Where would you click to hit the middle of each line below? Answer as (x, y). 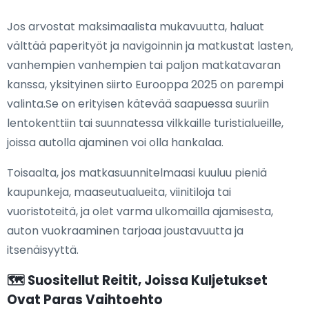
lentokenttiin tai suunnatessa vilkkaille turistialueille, (145, 123)
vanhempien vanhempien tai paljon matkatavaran (144, 65)
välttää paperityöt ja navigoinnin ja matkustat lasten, (150, 46)
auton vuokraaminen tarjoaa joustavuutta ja (125, 230)
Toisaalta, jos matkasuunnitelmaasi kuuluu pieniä (137, 172)
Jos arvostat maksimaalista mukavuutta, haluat (136, 26)
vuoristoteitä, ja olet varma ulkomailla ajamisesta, (140, 211)
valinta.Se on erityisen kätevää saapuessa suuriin (138, 103)
